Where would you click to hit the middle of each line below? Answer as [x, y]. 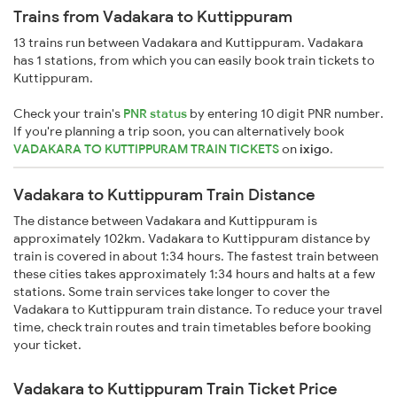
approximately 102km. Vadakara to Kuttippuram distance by [192, 239]
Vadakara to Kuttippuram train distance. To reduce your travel [198, 310]
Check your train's [68, 114]
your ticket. [47, 345]
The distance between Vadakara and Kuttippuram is [165, 221]
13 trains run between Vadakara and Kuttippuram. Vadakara [188, 43]
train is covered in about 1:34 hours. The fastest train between [196, 257]
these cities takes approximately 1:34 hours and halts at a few [194, 274]
